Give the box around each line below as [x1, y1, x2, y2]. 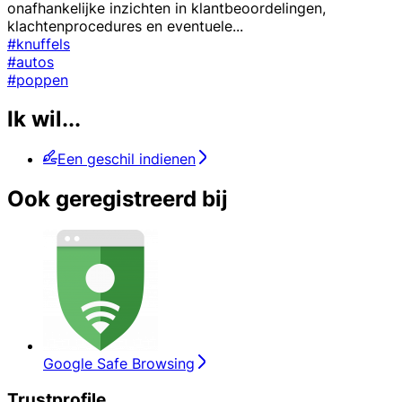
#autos [7, 52, 54, 71]
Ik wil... [7, 106, 81, 133]
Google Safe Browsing [43, 354, 195, 373]
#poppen [7, 70, 68, 89]
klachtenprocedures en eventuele [7, 16, 232, 35]
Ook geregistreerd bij [7, 186, 228, 213]
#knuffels [7, 34, 70, 53]
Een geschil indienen [57, 150, 196, 169]
